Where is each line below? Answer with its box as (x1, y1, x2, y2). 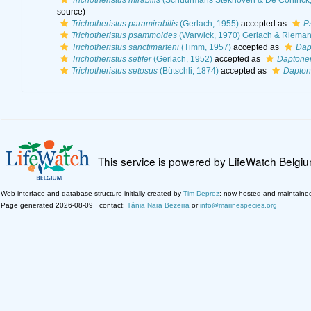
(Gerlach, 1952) (151, 54, 212, 64)
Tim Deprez (183, 189, 219, 197)
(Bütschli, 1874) (157, 66, 219, 76)
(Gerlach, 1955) (177, 19, 239, 28)
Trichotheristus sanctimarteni (71, 42, 179, 52)
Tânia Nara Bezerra (127, 201, 190, 209)
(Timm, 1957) (178, 42, 231, 52)
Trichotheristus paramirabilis (71, 19, 178, 28)
